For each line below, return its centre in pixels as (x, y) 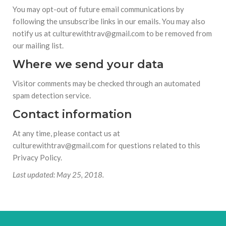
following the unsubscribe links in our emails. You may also (109, 21)
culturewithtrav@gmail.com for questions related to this (106, 145)
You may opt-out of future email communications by (98, 9)
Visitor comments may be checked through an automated (106, 83)
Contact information (72, 114)
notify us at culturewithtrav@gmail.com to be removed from (112, 33)
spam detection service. (52, 95)
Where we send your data (88, 64)
